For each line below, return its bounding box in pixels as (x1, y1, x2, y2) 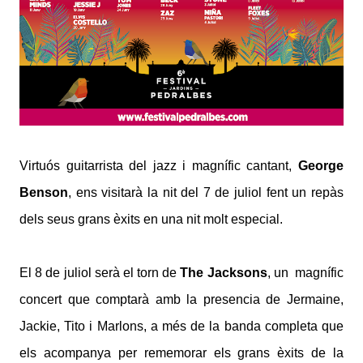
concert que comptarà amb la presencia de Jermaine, (19, 293, 344, 307)
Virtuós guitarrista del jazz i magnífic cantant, (19, 159, 298, 173)
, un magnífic (267, 266, 344, 280)
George (298, 159, 344, 173)
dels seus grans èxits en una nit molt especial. (19, 212, 283, 227)
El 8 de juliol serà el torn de (19, 266, 181, 280)
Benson (19, 186, 68, 200)
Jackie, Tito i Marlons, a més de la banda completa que (19, 319, 344, 334)
